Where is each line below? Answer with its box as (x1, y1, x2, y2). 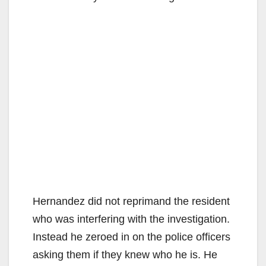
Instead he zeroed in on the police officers (33, 230, 230, 243)
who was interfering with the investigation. (33, 213, 230, 225)
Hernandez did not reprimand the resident (33, 195, 230, 207)
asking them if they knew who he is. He (33, 248, 217, 261)
